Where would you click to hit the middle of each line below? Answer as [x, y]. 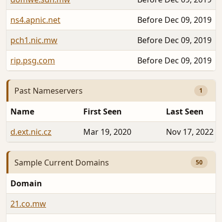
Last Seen [185, 112]
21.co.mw [28, 204]
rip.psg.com [33, 60]
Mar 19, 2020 [107, 132]
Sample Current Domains [62, 162]
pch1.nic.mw [34, 40]
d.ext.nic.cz [31, 132]
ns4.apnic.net [35, 20]
